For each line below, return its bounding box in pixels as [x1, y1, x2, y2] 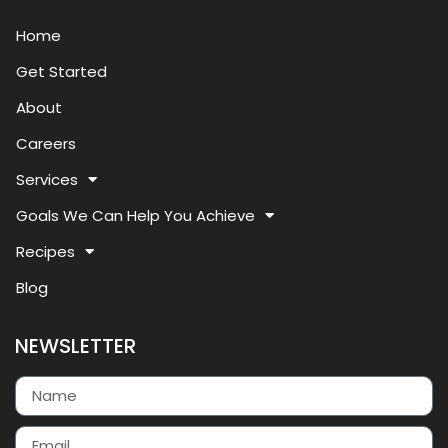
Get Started [16, 60, 107, 82]
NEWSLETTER [15, 331, 136, 360]
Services [16, 168, 78, 190]
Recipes [16, 240, 75, 262]
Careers [16, 132, 76, 154]
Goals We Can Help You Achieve [16, 204, 255, 226]
